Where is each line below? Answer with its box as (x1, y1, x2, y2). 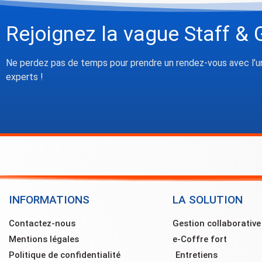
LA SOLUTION (173, 193, 243, 207)
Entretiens (175, 250, 218, 261)
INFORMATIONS (9, 193, 89, 207)
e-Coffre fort (173, 234, 227, 245)
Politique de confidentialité (9, 250, 120, 261)
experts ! (6, 71, 43, 82)
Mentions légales (9, 234, 79, 245)
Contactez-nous (9, 218, 75, 229)
